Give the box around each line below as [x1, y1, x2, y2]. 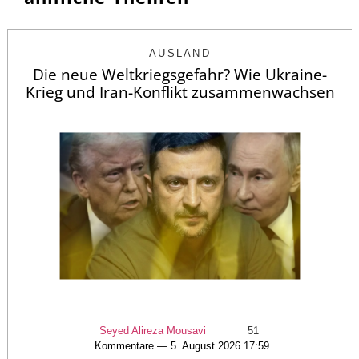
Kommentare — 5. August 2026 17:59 [95, 340, 269, 352]
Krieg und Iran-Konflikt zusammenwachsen [25, 82, 335, 103]
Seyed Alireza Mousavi [99, 325, 206, 337]
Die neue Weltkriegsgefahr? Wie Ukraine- [33, 64, 327, 86]
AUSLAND [148, 47, 212, 60]
